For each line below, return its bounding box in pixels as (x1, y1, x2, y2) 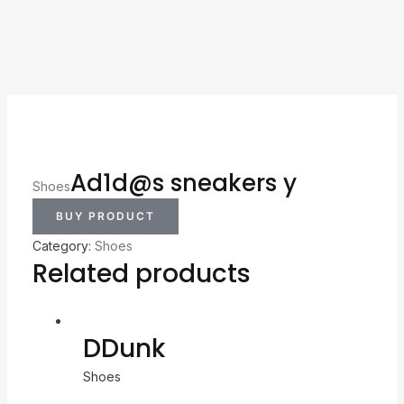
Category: (32, 237, 95, 253)
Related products (32, 255, 251, 291)
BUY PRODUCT (55, 208, 155, 223)
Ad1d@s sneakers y (69, 166, 297, 199)
